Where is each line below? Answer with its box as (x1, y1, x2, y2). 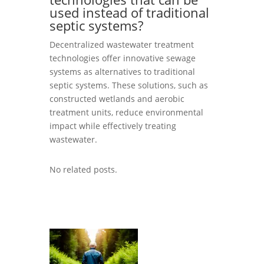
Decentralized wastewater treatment (49, 39, 194, 50)
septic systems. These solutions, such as (49, 80, 208, 91)
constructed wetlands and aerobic (49, 93, 184, 104)
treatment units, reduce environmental (49, 107, 203, 118)
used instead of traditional (49, 4, 209, 21)
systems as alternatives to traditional (49, 66, 195, 77)
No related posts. (49, 164, 117, 175)
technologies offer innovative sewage (49, 52, 196, 64)
